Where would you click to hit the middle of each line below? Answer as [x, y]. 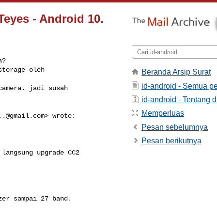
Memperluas [163, 113]
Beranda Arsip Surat [176, 72]
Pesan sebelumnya [175, 127]
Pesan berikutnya [171, 141]
